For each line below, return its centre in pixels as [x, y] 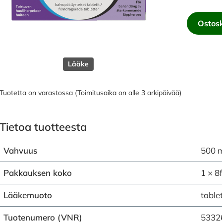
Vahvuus [20, 150]
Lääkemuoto [28, 195]
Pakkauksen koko [38, 173]
